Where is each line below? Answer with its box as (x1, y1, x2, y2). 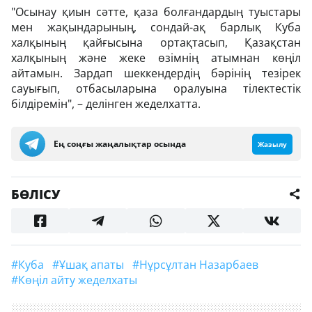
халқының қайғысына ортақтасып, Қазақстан (11, 35, 301, 50)
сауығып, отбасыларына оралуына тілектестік (11, 81, 301, 96)
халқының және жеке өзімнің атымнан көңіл (11, 50, 301, 65)
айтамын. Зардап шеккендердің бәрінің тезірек (11, 65, 301, 81)
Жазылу (258, 139, 287, 149)
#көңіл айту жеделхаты (25, 272, 137, 288)
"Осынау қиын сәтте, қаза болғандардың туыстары (11, 4, 301, 19)
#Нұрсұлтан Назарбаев (148, 257, 258, 272)
